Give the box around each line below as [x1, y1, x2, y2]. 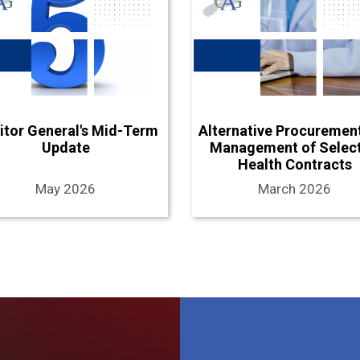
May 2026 [35, 180, 96, 197]
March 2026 [258, 180, 331, 197]
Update [41, 138, 90, 156]
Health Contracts [237, 155, 352, 173]
